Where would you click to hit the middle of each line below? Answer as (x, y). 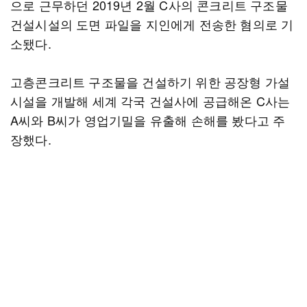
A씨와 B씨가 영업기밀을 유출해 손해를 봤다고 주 (148, 120)
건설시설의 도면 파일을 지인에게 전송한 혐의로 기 (152, 24)
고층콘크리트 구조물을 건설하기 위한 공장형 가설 (150, 82)
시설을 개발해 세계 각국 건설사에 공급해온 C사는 (150, 101)
